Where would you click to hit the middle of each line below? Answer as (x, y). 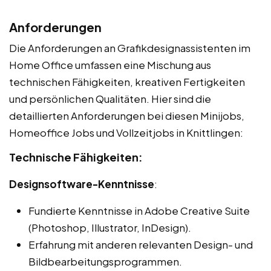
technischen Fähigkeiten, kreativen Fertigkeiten (127, 81)
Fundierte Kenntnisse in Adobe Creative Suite (139, 210)
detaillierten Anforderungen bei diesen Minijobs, (127, 115)
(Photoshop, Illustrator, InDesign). (110, 227)
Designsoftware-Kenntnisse (82, 184)
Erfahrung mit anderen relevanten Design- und (141, 244)
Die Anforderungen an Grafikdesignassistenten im (130, 47)
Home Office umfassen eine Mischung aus (110, 64)
